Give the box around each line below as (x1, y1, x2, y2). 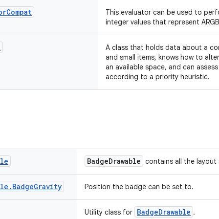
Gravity (34, 182, 62, 191)
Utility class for (85, 208, 134, 217)
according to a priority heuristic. (106, 72, 210, 81)
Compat (6, 7, 32, 17)
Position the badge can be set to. (85, 182, 194, 191)
